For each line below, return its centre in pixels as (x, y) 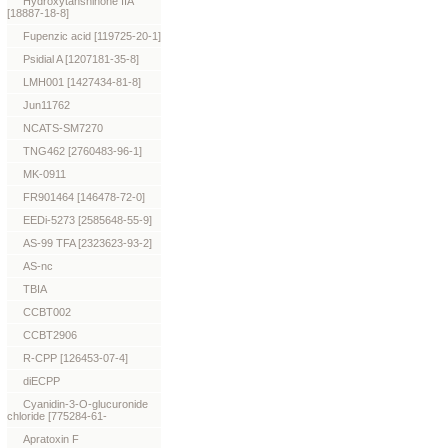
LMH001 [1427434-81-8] (82, 82)
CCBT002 (47, 312)
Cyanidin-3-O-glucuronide (85, 404)
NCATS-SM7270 (63, 128)
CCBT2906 (50, 335)
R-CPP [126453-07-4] (75, 358)
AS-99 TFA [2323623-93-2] (87, 243)
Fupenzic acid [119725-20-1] (92, 36)
